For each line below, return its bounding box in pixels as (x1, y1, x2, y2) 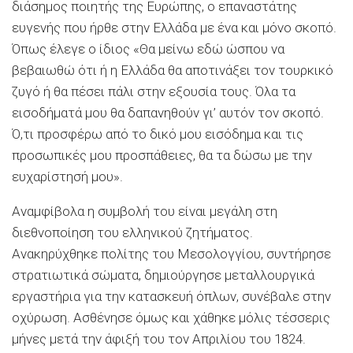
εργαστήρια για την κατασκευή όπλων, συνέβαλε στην (12, 288, 331, 304)
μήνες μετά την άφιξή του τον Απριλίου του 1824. (12, 330, 306, 347)
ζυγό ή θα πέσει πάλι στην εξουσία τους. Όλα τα (12, 83, 295, 99)
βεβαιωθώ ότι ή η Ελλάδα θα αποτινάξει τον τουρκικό (12, 61, 333, 78)
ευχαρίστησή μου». (12, 168, 123, 184)
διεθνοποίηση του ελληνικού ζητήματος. (12, 224, 253, 240)
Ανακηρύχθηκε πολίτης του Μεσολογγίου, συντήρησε (12, 245, 331, 262)
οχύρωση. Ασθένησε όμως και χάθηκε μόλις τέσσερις (12, 309, 330, 325)
